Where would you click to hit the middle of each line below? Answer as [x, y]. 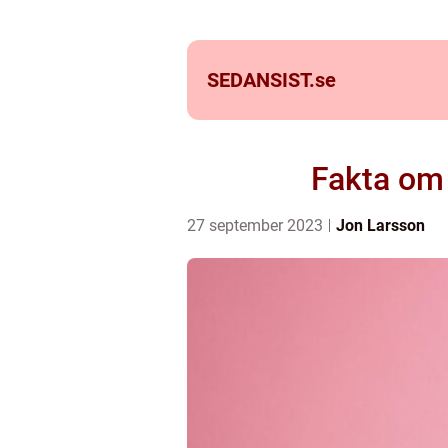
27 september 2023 [257, 225]
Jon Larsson [380, 225]
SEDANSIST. [261, 80]
